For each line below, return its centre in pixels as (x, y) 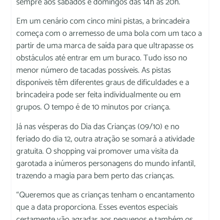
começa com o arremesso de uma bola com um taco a (109, 34)
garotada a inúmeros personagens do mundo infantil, (106, 163)
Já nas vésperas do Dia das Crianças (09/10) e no (98, 126)
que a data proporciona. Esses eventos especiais (97, 207)
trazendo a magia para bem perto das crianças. (96, 176)
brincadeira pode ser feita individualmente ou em (99, 95)
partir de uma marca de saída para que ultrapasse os (105, 46)
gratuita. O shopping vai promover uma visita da (97, 151)
